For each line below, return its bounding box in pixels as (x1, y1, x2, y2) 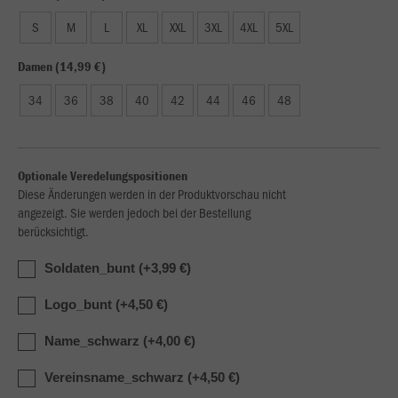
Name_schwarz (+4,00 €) (44, 333, 195, 348)
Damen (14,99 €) (18, 58, 106, 75)
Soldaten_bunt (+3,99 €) (44, 260, 191, 275)
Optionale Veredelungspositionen (18, 167, 187, 184)
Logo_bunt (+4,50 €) (44, 297, 168, 312)
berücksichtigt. (18, 222, 89, 240)
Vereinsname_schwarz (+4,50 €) (44, 370, 240, 385)
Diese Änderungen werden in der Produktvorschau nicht (18, 185, 286, 203)
